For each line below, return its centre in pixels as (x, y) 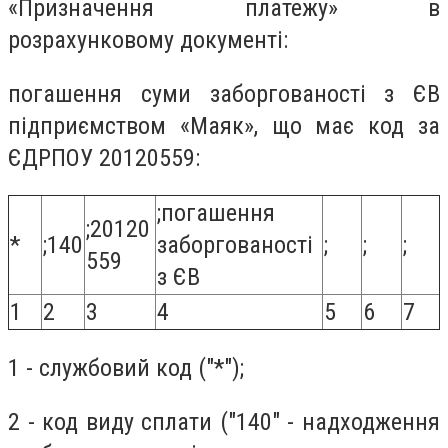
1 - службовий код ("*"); (126, 367)
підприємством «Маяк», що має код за (224, 125)
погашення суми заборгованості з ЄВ (224, 93)
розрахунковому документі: (148, 40)
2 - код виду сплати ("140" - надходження (224, 421)
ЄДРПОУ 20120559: (104, 157)
